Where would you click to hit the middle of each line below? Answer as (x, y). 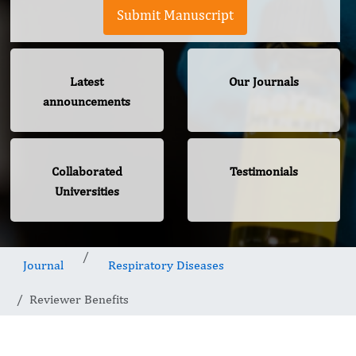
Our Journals (263, 82)
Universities (87, 192)
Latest (87, 82)
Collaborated (87, 172)
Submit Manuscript (175, 15)
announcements (87, 102)
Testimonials (263, 172)
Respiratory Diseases (166, 265)
